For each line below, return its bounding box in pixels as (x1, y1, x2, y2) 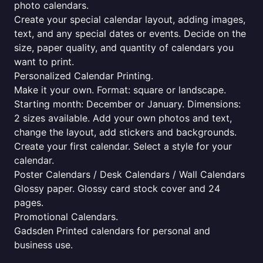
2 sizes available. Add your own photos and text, (14, 112, 232, 124)
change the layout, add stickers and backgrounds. (14, 126, 237, 138)
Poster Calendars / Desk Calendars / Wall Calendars (14, 168, 245, 180)
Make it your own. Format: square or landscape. (14, 84, 226, 96)
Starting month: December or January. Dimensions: (14, 98, 241, 110)
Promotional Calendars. (14, 211, 118, 222)
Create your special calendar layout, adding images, (14, 14, 245, 25)
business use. (14, 239, 73, 251)
